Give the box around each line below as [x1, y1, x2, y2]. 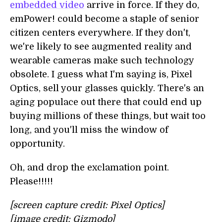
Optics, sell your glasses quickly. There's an [10, 83, 204, 93]
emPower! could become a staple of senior [10, 13, 199, 24]
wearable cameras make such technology [10, 55, 194, 65]
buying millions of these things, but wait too [10, 111, 206, 121]
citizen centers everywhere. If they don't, [10, 27, 190, 38]
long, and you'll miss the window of [10, 124, 168, 135]
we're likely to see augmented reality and [10, 41, 192, 52]
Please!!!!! [10, 176, 53, 186]
